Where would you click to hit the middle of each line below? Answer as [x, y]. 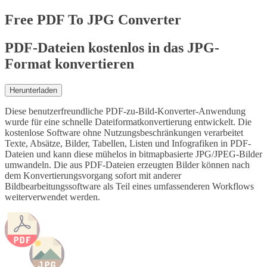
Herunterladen [33, 90]
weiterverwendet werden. [52, 197]
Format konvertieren [69, 63]
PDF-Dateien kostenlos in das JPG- [112, 47]
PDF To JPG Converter [107, 19]
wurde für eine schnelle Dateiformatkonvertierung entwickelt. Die [128, 122]
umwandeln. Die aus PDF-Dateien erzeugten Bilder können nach [127, 164]
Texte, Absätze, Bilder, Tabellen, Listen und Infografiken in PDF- [128, 143]
